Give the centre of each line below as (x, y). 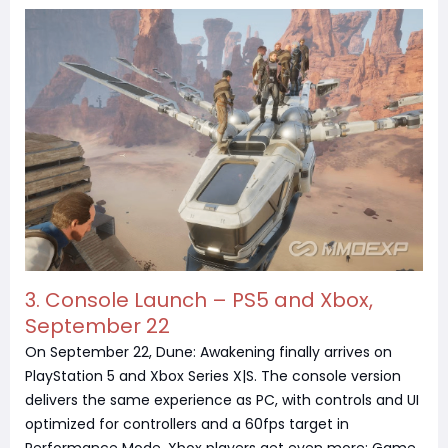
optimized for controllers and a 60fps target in (187, 424)
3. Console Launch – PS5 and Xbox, (199, 300)
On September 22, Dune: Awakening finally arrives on (208, 352)
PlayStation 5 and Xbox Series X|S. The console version (213, 376)
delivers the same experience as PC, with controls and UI (222, 400)
